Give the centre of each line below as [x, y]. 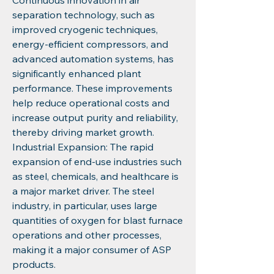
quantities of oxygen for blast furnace [98, 220]
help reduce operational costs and [91, 103]
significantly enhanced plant [77, 73]
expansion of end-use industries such [97, 161]
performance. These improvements [92, 88]
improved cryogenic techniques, [85, 29]
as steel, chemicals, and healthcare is [95, 176]
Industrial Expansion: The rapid [83, 147]
